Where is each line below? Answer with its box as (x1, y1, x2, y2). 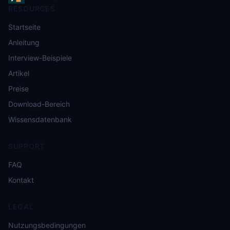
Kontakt (8, 176, 34, 184)
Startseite (8, 23, 41, 31)
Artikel (8, 69, 29, 78)
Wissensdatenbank (8, 115, 72, 124)
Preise (8, 84, 29, 93)
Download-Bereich (8, 100, 70, 108)
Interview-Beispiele (8, 53, 72, 62)
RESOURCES (8, 4, 55, 13)
